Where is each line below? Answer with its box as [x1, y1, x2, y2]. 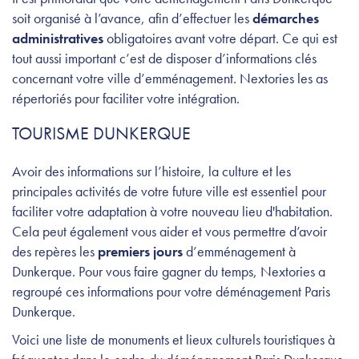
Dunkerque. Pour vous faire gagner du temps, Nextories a [12, 262, 325, 281]
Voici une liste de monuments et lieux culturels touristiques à [12, 330, 335, 349]
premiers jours [98, 242, 183, 261]
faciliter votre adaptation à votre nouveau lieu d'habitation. [12, 202, 333, 221]
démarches [252, 9, 319, 28]
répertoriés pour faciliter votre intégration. [12, 89, 240, 108]
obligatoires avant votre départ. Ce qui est [103, 29, 337, 48]
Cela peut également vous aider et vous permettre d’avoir [12, 222, 327, 241]
